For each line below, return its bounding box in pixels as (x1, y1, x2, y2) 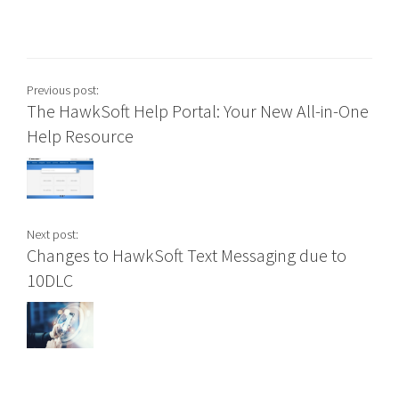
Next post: (27, 225, 78, 242)
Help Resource (27, 124, 134, 147)
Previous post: (27, 81, 99, 98)
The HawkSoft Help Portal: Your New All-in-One (27, 99, 369, 122)
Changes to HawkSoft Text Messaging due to (27, 243, 346, 266)
